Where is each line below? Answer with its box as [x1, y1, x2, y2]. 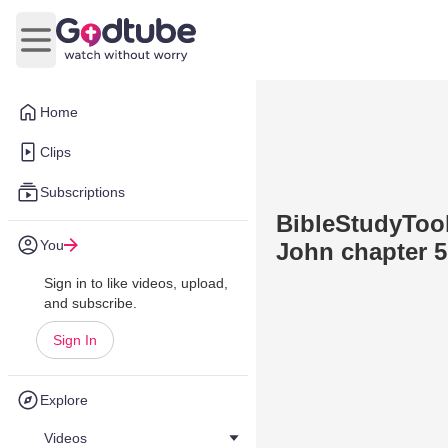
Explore [40, 392, 88, 408]
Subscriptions [40, 184, 125, 200]
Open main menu [34, 41, 157, 59]
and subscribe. [44, 295, 137, 311]
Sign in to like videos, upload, [44, 275, 228, 291]
